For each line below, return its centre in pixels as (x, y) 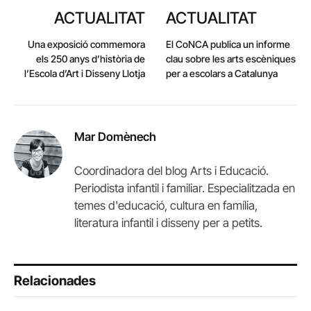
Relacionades (55, 280)
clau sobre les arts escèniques (231, 58)
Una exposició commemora (86, 44)
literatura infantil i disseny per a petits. (168, 222)
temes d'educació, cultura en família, (166, 205)
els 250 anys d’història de (91, 58)
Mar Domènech (115, 136)
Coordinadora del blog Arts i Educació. (171, 170)
